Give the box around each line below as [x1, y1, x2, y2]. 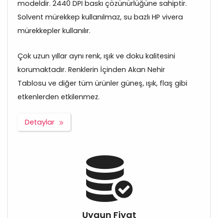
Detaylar [25, 117, 54, 127]
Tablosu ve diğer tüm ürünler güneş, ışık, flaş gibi [18, 78, 187, 89]
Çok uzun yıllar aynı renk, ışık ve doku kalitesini [18, 51, 175, 61]
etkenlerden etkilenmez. [18, 92, 100, 102]
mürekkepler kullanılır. [18, 26, 91, 36]
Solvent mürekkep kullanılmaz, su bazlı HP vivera [18, 12, 183, 22]
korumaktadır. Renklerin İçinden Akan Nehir [18, 65, 165, 75]
